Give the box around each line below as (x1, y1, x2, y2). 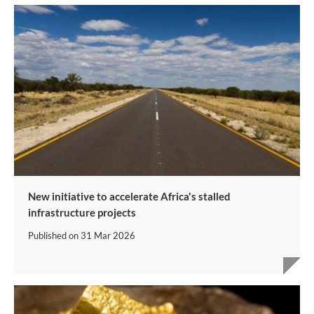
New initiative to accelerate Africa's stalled (28, 190, 231, 203)
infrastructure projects (28, 206, 136, 219)
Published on (28, 230, 81, 242)
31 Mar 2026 (81, 230, 135, 242)
